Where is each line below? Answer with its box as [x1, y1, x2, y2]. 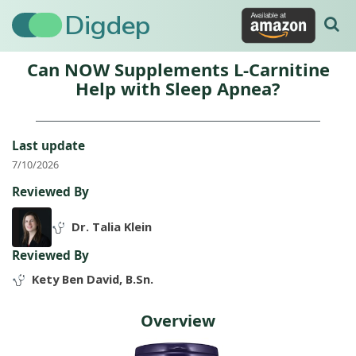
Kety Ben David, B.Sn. [31, 270, 153, 287]
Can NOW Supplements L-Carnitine [26, 57, 330, 81]
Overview [141, 310, 215, 332]
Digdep [64, 7, 151, 44]
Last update [12, 137, 85, 154]
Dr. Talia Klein [71, 218, 152, 234]
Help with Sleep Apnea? [75, 76, 281, 100]
